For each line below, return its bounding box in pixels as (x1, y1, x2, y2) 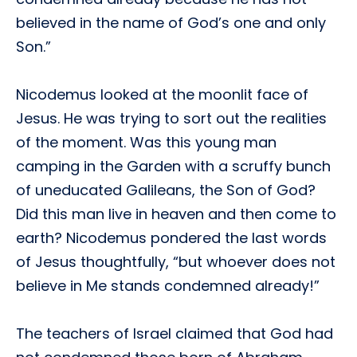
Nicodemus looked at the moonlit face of (16, 84, 308, 104)
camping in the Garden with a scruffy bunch (16, 156, 331, 176)
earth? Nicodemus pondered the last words (16, 228, 327, 248)
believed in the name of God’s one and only (16, 13, 326, 33)
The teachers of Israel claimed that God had (16, 324, 333, 343)
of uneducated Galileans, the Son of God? (16, 180, 316, 200)
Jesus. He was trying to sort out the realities (16, 108, 327, 128)
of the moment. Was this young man (16, 132, 277, 152)
